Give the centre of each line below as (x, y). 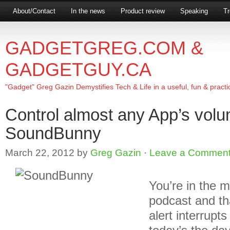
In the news (88, 11)
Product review (143, 11)
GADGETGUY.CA (78, 70)
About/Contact (34, 11)
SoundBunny (53, 133)
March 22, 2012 (40, 152)
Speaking (194, 11)
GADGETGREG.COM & (104, 48)
